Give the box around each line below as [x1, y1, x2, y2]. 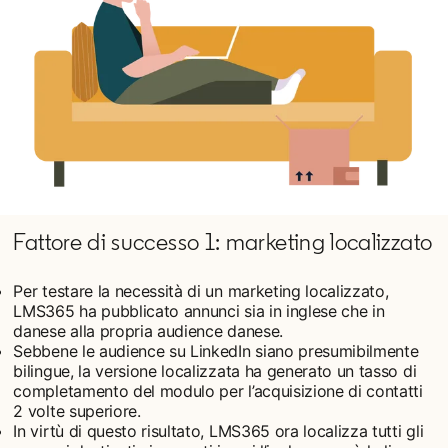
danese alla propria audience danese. [13, 320, 283, 341]
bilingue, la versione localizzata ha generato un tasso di [13, 360, 417, 381]
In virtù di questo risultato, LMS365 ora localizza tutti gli [13, 420, 424, 441]
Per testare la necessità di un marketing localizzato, [13, 280, 389, 301]
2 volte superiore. [13, 400, 141, 421]
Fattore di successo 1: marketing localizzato [13, 226, 433, 256]
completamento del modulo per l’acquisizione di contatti [13, 380, 423, 401]
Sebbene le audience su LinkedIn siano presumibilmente [13, 340, 419, 361]
